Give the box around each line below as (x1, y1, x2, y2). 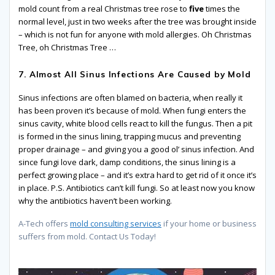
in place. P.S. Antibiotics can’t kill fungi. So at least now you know (18, 182, 255, 194)
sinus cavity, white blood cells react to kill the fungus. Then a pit (18, 118, 252, 130)
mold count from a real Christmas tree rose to (18, 3, 189, 15)
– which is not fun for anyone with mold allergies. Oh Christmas (18, 29, 252, 41)
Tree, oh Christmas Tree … (18, 42, 118, 53)
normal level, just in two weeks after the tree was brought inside (18, 16, 257, 28)
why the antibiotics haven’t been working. (18, 195, 172, 207)
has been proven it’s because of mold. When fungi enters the (18, 105, 246, 117)
